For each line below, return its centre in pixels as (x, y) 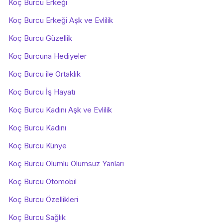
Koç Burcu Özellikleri (43, 199)
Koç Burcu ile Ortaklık (45, 74)
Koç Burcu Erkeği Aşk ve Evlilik (61, 20)
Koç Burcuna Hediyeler (48, 56)
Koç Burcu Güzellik (40, 38)
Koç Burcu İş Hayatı (42, 92)
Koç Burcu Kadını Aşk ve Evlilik (60, 110)
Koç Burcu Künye (38, 146)
